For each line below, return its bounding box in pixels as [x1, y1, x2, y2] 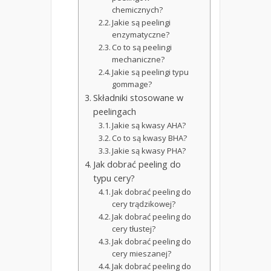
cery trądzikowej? [112, 198, 176, 210]
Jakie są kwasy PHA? [112, 145, 186, 157]
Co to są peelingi [112, 42, 172, 53]
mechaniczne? [112, 54, 165, 65]
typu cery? [93, 172, 135, 184]
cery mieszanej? [112, 248, 172, 260]
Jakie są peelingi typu [112, 67, 189, 78]
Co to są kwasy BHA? [112, 132, 188, 144]
